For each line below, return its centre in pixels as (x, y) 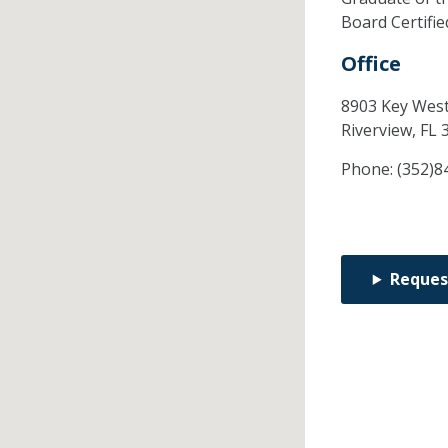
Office (370, 64)
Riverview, (380, 130)
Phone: (368, 169)
